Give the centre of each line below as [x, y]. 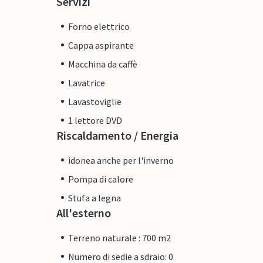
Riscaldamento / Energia [117, 135]
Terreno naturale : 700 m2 [119, 237]
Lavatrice [87, 82]
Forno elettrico [99, 26]
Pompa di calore [101, 179]
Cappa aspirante [101, 45]
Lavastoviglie [95, 101]
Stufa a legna [95, 198]
